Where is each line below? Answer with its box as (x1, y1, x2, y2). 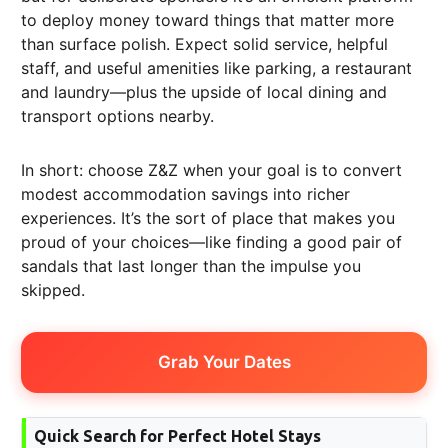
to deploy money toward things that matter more (21, 9, 394, 30)
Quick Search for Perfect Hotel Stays (34, 426, 321, 445)
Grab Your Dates (157, 351, 291, 372)
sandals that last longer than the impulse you (21, 255, 361, 276)
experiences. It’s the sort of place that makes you (21, 207, 395, 228)
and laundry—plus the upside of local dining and (21, 81, 387, 102)
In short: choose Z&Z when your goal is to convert (21, 159, 402, 180)
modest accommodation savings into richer (21, 183, 350, 204)
